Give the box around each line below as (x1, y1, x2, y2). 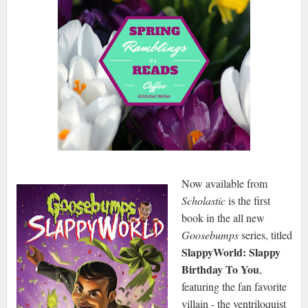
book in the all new (181, 210, 265, 225)
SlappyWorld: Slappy (181, 244, 280, 261)
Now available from (181, 176, 267, 191)
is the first (225, 193, 270, 208)
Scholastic (181, 193, 225, 208)
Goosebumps (181, 228, 239, 243)
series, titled (238, 228, 292, 243)
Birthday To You (181, 261, 259, 278)
